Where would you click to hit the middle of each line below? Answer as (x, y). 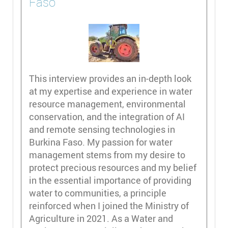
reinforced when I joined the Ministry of (109, 205)
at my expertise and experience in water (111, 91)
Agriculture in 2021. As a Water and (101, 218)
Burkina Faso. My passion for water (101, 142)
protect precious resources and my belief (113, 167)
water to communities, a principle (98, 193)
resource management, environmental (107, 104)
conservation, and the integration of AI (107, 116)
